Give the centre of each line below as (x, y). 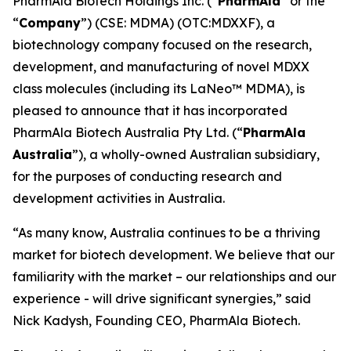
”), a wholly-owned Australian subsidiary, (196, 154)
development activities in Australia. (119, 198)
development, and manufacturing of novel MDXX (161, 67)
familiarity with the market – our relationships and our (174, 277)
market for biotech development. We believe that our (174, 255)
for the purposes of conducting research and (147, 176)
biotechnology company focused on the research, (162, 45)
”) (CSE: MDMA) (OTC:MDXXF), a (178, 23)
